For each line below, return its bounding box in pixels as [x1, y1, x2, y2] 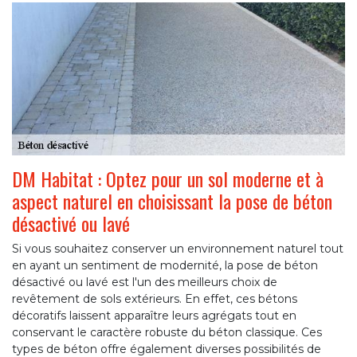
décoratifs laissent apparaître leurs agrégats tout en [12, 308, 296, 323]
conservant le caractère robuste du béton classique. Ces [12, 324, 322, 339]
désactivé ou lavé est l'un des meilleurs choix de [12, 274, 277, 289]
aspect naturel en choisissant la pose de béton [12, 186, 332, 215]
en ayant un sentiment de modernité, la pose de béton [12, 257, 318, 273]
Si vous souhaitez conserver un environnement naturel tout [12, 241, 343, 256]
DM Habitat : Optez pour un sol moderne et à [12, 163, 324, 193]
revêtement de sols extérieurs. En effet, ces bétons [12, 291, 297, 306]
